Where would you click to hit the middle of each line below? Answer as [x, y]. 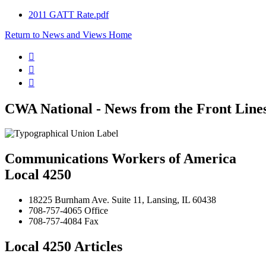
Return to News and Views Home [68, 34]
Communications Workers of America [121, 159]
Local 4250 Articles [64, 247]
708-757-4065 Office [68, 211]
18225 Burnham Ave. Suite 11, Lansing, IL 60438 [122, 200]
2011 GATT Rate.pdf [69, 14]
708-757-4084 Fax [64, 221]
